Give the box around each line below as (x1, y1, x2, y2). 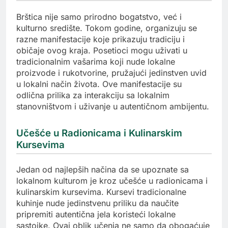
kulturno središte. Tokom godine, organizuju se (16, 22, 197, 33)
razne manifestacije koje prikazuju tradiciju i (16, 34, 185, 44)
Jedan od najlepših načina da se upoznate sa (16, 164, 189, 175)
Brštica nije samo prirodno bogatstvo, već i (16, 11, 182, 22)
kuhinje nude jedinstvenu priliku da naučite (16, 197, 179, 208)
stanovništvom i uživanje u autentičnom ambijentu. (16, 101, 209, 111)
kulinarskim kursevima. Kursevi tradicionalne (16, 186, 186, 197)
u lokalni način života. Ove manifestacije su (16, 78, 182, 89)
